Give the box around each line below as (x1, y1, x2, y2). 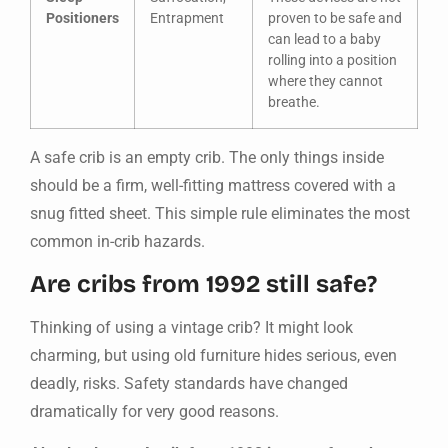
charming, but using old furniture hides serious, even (30, 346, 397, 366)
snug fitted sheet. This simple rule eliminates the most (30, 203, 410, 223)
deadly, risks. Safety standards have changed (30, 374, 348, 394)
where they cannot (268, 72, 383, 90)
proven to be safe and (268, 9, 402, 27)
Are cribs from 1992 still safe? (30, 270, 377, 299)
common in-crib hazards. (30, 231, 205, 251)
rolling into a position (268, 51, 397, 69)
